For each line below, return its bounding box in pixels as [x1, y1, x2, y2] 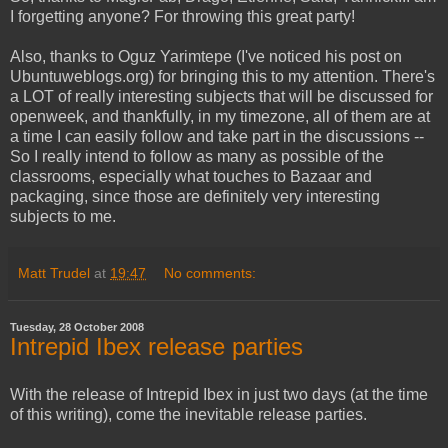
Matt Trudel [18, 264, 90, 281]
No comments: [164, 264, 257, 281]
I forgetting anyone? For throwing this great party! [10, 7, 355, 25]
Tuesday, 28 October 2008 [10, 320, 144, 333]
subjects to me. [10, 207, 116, 225]
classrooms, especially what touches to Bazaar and [10, 167, 372, 185]
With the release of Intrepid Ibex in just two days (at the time [10, 385, 428, 403]
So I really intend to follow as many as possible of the [10, 147, 384, 165]
